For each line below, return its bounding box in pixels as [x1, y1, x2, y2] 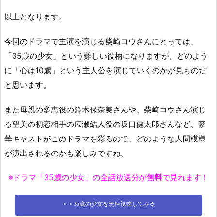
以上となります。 [4, 12, 66, 22]
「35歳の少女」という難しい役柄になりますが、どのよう [4, 50, 208, 61]
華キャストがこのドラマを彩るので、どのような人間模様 [4, 133, 206, 143]
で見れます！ [162, 172, 209, 183]
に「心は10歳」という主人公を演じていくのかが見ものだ [4, 65, 206, 75]
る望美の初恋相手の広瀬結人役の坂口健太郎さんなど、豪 [4, 119, 206, 129]
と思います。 [4, 79, 51, 90]
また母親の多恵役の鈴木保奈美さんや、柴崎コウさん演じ [4, 104, 206, 114]
